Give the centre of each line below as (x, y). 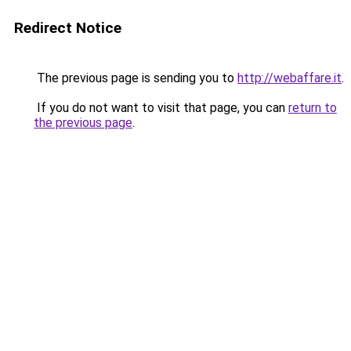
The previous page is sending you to (136, 78)
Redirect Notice (68, 28)
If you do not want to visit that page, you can (161, 108)
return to (313, 108)
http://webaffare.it (289, 78)
